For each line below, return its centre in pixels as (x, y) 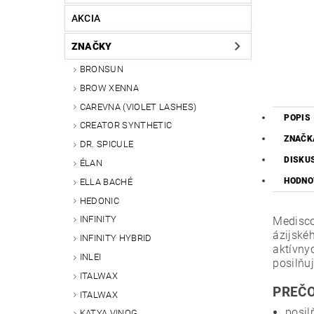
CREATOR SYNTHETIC (126, 125)
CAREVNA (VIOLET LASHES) (138, 107)
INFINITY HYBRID (116, 238)
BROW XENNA (109, 88)
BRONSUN (102, 69)
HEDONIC (100, 200)
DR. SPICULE (107, 144)
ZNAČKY (91, 47)
